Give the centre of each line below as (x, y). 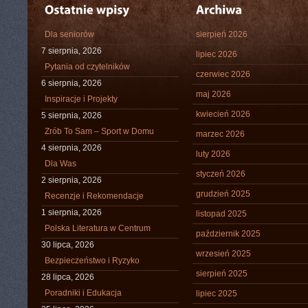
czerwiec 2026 (223, 74)
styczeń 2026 (221, 174)
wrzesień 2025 (223, 254)
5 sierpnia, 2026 (71, 115)
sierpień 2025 (222, 274)
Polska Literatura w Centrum (98, 228)
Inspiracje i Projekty (81, 99)
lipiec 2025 (217, 294)
